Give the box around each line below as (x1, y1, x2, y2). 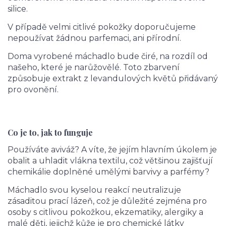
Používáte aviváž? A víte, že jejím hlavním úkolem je (8, 145, 217, 155)
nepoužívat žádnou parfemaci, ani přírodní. (8, 33, 181, 43)
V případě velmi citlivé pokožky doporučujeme (8, 22, 196, 32)
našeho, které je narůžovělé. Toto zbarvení (8, 63, 180, 72)
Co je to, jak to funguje (8, 127, 93, 138)
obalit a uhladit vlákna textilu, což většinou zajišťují (8, 156, 213, 166)
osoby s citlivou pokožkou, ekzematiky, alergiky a (8, 207, 203, 217)
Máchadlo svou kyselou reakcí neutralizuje (8, 185, 181, 195)
